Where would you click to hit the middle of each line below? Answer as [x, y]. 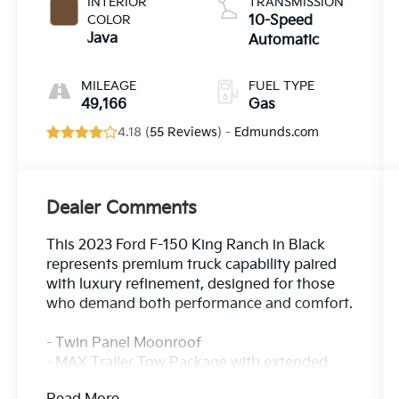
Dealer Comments [122, 209]
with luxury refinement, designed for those [191, 285]
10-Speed [280, 20]
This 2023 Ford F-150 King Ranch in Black [186, 246]
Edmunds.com [277, 132]
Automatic [283, 40]
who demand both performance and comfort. [200, 305]
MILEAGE [109, 85]
